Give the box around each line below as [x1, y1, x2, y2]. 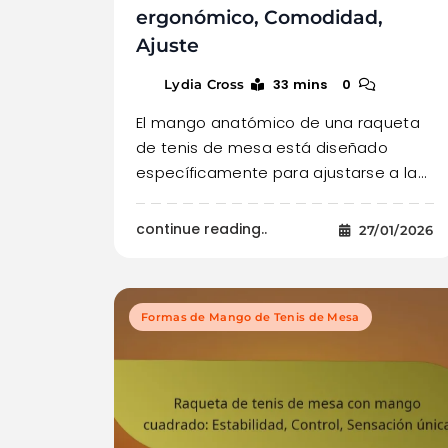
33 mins [272, 75, 328, 95]
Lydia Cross [164, 76, 245, 93]
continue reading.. [136, 219, 267, 240]
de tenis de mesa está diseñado [136, 137, 389, 159]
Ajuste [136, 34, 199, 58]
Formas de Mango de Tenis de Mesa [141, 310, 360, 325]
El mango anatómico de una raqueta [136, 112, 420, 134]
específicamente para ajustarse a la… [136, 162, 426, 184]
